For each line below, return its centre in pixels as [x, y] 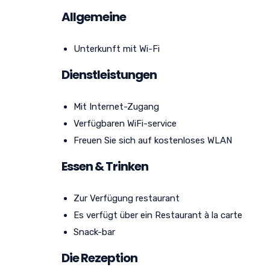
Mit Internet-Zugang [116, 106]
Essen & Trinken [105, 166]
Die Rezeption [99, 258]
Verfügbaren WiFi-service [125, 123]
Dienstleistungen [109, 74]
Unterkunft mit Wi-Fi [117, 49]
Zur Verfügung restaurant [127, 198]
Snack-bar [94, 232]
